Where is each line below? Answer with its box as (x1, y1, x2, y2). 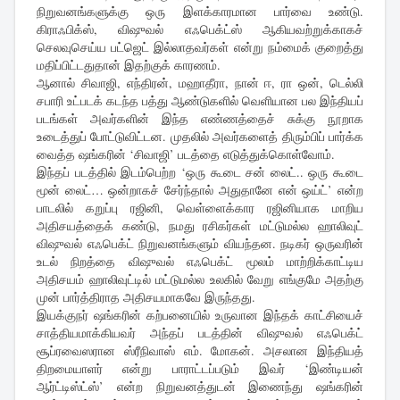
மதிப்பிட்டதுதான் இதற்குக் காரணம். (37, 56, 221, 74)
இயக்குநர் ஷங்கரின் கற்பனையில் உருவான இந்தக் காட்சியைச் (37, 306, 363, 324)
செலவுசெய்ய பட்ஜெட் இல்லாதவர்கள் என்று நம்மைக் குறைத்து (37, 38, 363, 56)
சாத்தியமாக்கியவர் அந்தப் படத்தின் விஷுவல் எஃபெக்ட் (37, 324, 363, 342)
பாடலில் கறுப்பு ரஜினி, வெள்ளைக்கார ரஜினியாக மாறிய (37, 199, 363, 217)
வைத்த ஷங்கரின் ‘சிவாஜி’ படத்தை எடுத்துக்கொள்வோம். (37, 146, 335, 163)
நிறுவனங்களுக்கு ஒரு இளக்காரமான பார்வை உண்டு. (37, 3, 363, 21)
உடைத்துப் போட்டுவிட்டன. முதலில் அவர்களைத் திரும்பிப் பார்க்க (37, 128, 363, 146)
